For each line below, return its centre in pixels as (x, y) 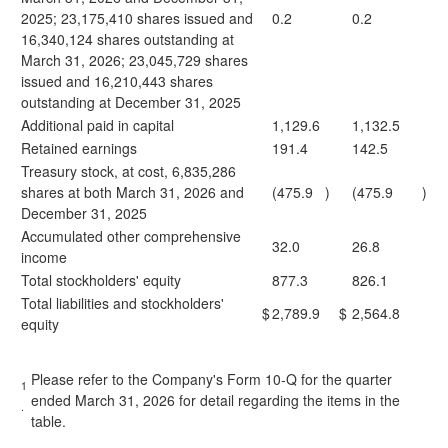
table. (48, 421)
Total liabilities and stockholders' (122, 303)
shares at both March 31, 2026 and (132, 192)
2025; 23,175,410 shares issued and (137, 18)
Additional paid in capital (97, 125)
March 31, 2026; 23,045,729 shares (134, 60)
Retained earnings (79, 148)
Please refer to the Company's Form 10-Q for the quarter (211, 379)
